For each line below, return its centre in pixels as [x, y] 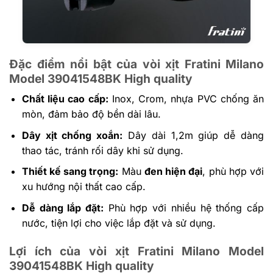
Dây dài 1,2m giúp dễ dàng [193, 135]
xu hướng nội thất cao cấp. [83, 187]
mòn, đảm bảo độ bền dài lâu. [91, 114]
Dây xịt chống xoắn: [72, 135]
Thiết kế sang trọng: [70, 172]
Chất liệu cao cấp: [65, 99]
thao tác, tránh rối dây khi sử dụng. [102, 150]
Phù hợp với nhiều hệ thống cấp [184, 207]
